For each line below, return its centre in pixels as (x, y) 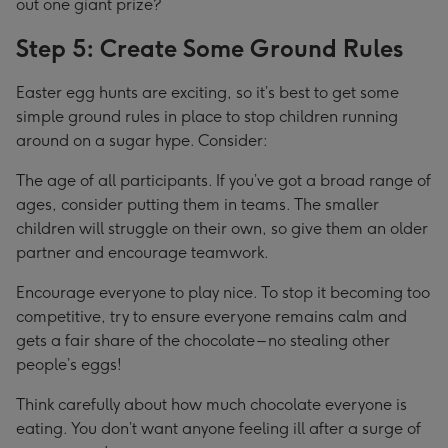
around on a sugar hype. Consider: (142, 140)
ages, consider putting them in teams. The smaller (197, 204)
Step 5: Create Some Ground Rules (210, 48)
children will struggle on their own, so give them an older (222, 228)
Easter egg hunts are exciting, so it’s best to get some (207, 92)
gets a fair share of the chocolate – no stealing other (203, 340)
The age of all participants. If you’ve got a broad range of (223, 180)
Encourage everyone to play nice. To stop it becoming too (223, 292)
